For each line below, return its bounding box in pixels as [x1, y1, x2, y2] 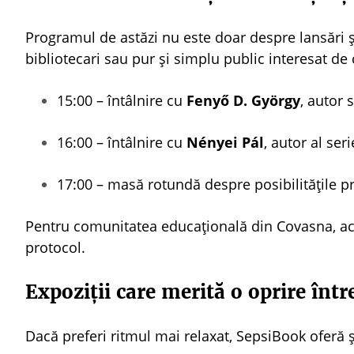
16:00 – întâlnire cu [57, 133, 183, 152]
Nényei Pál [183, 133, 264, 152]
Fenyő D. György [183, 91, 300, 110]
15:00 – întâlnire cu [57, 91, 183, 110]
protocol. [25, 238, 85, 257]
